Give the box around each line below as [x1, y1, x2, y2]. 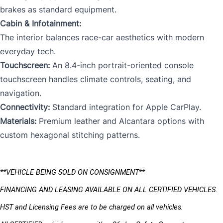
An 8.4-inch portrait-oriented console [50, 60, 194, 70]
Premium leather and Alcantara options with [36, 115, 204, 126]
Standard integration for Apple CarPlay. [52, 102, 201, 112]
